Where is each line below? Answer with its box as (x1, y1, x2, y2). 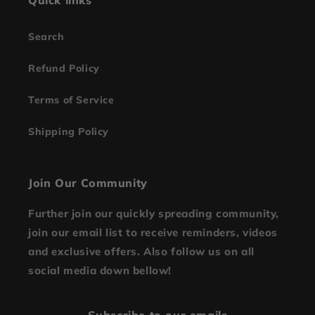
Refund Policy (28, 62, 100, 75)
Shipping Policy (28, 125, 109, 139)
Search (28, 30, 65, 44)
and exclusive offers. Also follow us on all (28, 245, 255, 259)
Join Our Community (28, 176, 148, 191)
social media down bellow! (28, 264, 172, 278)
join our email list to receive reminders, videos (28, 226, 278, 240)
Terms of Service (28, 94, 115, 107)
